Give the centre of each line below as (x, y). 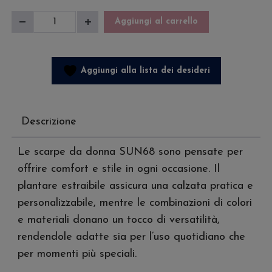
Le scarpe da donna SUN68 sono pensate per (130, 152)
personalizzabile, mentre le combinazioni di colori (135, 203)
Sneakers (58, 19)
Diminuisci (44, 29)
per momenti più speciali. (77, 254)
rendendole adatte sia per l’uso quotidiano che (131, 237)
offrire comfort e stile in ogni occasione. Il (119, 169)
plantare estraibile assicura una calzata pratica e (135, 186)
